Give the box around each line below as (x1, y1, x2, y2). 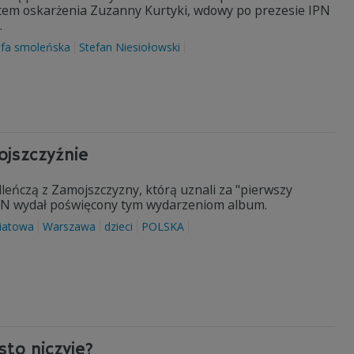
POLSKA (141, 219, 184, 234)
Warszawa (43, 219, 96, 234)
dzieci (104, 219, 133, 234)
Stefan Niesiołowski (79, 40, 180, 55)
